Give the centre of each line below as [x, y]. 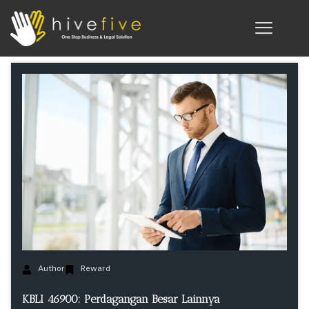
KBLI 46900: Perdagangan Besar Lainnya [121, 299]
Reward [95, 269]
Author [51, 269]
